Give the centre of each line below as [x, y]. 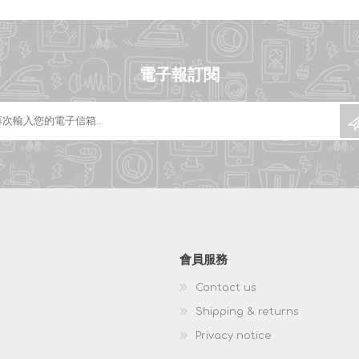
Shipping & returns [247, 312]
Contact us [226, 288]
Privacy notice [234, 336]
